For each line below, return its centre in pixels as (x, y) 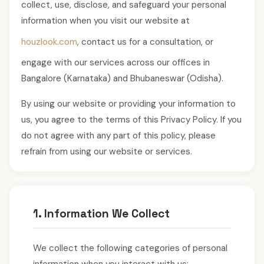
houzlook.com (49, 42)
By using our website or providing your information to (128, 104)
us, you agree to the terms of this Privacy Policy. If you (131, 120)
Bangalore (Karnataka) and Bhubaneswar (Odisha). (122, 78)
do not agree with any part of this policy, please (118, 136)
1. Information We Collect (101, 214)
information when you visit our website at (105, 21)
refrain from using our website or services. (107, 151)
